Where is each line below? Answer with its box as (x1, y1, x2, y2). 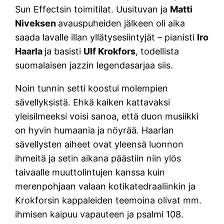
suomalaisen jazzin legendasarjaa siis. (15, 59, 173, 70)
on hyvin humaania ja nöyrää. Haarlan (15, 124, 174, 135)
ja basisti (44, 45, 84, 56)
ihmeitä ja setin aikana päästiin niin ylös (15, 152, 181, 163)
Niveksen (15, 17, 58, 28)
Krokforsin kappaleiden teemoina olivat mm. (15, 194, 202, 205)
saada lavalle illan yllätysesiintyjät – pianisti (15, 31, 197, 42)
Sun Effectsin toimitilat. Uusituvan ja (15, 3, 170, 14)
